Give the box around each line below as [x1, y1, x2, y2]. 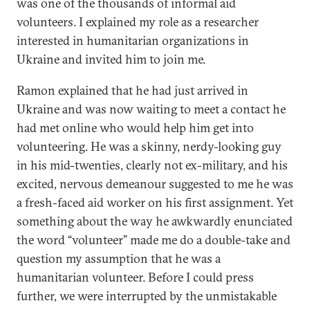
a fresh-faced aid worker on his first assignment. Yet [17, 194, 293, 210]
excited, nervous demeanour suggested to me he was [17, 176, 293, 192]
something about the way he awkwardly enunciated [17, 213, 293, 229]
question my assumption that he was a [17, 250, 221, 266]
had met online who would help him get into [17, 120, 254, 136]
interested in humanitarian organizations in [17, 33, 249, 48]
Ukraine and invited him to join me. [17, 51, 206, 67]
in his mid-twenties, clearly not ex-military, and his [17, 157, 288, 173]
